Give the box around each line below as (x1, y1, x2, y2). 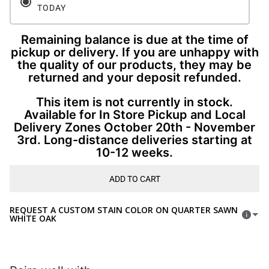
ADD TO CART (109, 174, 160, 184)
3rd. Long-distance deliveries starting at (17, 133, 252, 148)
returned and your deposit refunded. (28, 70, 241, 85)
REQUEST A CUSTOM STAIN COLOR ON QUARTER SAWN (10, 204, 238, 216)
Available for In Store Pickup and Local (23, 107, 246, 122)
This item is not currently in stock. (36, 95, 233, 110)
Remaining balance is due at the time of (20, 32, 249, 47)
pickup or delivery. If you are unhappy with (10, 45, 259, 60)
